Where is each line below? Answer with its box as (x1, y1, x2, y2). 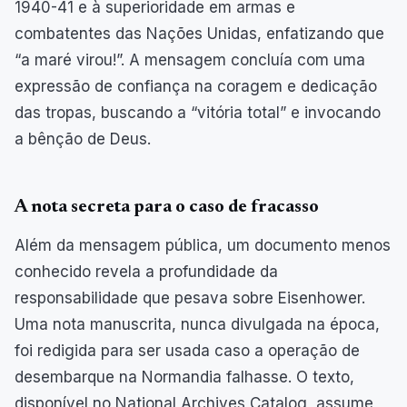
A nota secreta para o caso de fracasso (15, 197, 319, 216)
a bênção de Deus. (15, 129, 151, 148)
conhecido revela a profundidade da (15, 262, 278, 281)
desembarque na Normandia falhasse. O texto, (15, 367, 354, 386)
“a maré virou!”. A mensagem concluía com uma (15, 50, 365, 69)
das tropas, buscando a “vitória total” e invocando (15, 103, 381, 122)
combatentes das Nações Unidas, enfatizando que (15, 24, 384, 43)
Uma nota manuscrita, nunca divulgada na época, (15, 314, 380, 333)
